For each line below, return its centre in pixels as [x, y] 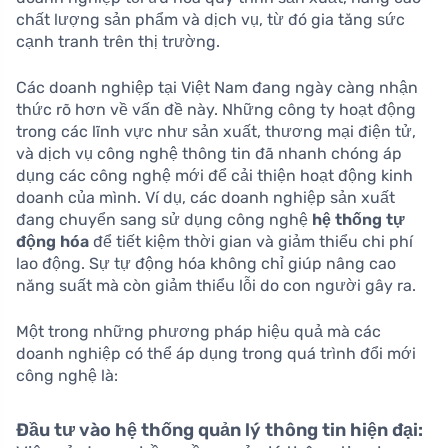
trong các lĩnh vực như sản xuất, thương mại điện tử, [216, 131]
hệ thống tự [358, 219]
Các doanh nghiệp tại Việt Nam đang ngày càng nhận [217, 87]
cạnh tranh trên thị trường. [118, 41]
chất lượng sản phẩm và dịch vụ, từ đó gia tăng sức [210, 19]
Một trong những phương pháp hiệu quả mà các [198, 331]
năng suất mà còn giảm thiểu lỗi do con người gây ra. [216, 285]
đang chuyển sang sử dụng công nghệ [164, 219]
